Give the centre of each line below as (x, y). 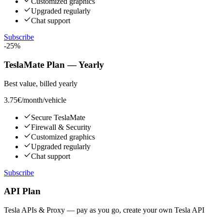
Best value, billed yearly (41, 83)
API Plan (22, 191)
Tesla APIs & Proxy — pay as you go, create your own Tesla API (104, 210)
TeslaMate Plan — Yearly (54, 64)
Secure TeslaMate (58, 117)
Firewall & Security (61, 127)
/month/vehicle (44, 100)
